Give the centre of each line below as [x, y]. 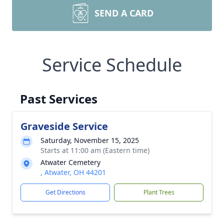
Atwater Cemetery [70, 162]
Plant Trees [159, 192]
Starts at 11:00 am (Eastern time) [95, 150]
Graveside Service [64, 126]
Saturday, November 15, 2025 [90, 140]
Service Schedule [112, 65]
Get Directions [65, 192]
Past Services [59, 99]
